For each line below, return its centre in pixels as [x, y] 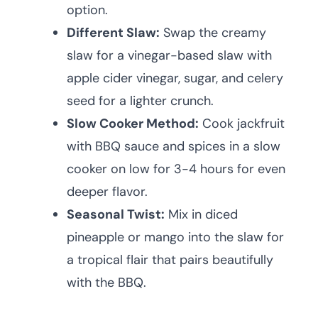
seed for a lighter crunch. [140, 101]
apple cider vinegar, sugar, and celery [175, 78]
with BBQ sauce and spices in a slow [174, 147]
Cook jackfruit [242, 124]
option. [87, 10]
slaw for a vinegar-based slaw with [169, 56]
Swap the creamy [213, 33]
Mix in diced [201, 215]
